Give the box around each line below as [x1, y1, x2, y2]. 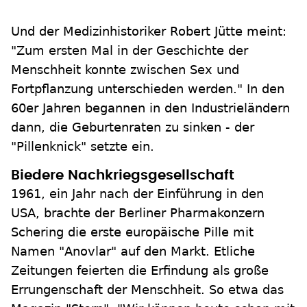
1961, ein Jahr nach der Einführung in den [11, 186, 264, 201]
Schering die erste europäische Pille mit [11, 225, 254, 239]
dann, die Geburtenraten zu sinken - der [11, 120, 254, 134]
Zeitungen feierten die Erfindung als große [11, 263, 269, 278]
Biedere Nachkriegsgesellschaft [11, 169, 234, 182]
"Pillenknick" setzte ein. [11, 139, 154, 153]
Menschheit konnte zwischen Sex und [11, 62, 239, 77]
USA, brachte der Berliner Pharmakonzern [11, 206, 265, 220]
